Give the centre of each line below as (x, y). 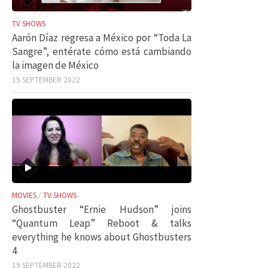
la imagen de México (55, 65)
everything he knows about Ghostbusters (102, 237)
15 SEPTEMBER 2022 (46, 80)
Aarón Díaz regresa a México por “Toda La (102, 37)
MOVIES (24, 195)
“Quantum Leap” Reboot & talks (102, 223)
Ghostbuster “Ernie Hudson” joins (102, 209)
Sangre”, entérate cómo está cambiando (102, 51)
